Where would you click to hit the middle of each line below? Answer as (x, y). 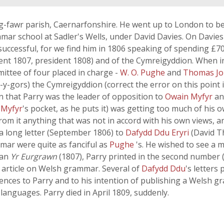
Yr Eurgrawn (34, 156)
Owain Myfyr (190, 96)
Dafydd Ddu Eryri (158, 132)
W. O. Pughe (143, 72)
